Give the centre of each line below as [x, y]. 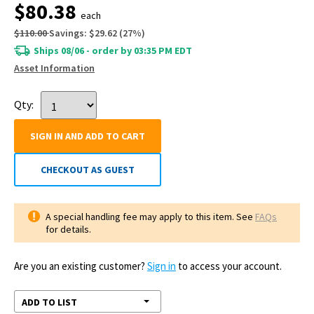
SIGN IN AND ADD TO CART [88, 136]
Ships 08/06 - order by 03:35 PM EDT [113, 50]
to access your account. [229, 266]
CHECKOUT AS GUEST [88, 170]
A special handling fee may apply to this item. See [150, 217]
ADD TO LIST [49, 302]
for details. [68, 229]
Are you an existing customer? [81, 266]
